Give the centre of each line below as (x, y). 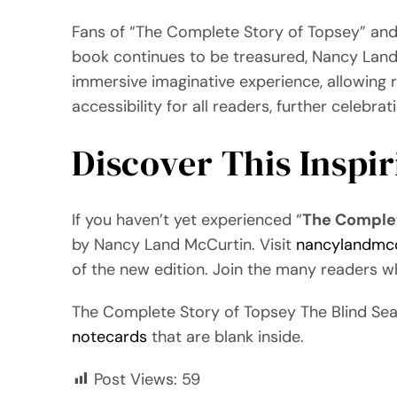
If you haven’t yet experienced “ (187, 219)
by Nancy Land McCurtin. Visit (184, 244)
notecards (110, 336)
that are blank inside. (226, 336)
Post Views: (136, 379)
